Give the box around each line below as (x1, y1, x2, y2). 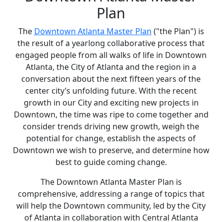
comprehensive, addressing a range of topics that (17, 188, 205, 199)
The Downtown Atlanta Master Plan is (40, 176, 182, 187)
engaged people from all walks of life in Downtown (15, 49, 207, 60)
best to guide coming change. (55, 156, 167, 167)
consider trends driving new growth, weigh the (23, 120, 199, 132)
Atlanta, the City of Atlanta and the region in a (26, 61, 196, 72)
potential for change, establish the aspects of (26, 132, 196, 144)
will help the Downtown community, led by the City (16, 200, 206, 211)
